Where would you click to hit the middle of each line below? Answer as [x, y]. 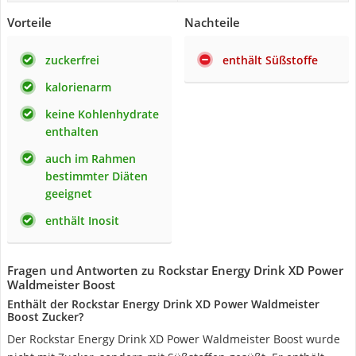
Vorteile [29, 22]
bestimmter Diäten [97, 176]
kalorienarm [78, 87]
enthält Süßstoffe [270, 60]
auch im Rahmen [91, 159]
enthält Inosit [82, 221]
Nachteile [212, 22]
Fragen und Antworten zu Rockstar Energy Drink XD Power [175, 270]
